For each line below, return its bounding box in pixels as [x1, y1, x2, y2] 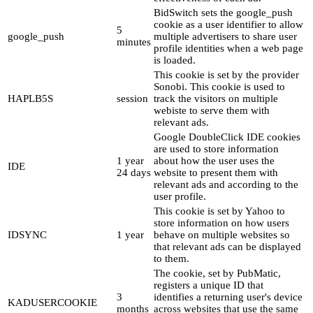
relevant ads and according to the [154, 179, 298, 191]
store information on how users [154, 217, 289, 229]
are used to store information [154, 143, 279, 155]
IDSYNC [8, 229, 47, 241]
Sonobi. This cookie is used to [154, 81, 285, 93]
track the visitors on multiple [154, 93, 278, 105]
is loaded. [154, 54, 196, 66]
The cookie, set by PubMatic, [154, 268, 281, 279]
